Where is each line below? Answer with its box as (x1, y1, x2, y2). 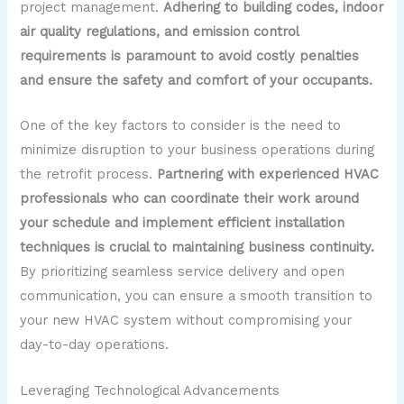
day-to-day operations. (20, 336, 170, 353)
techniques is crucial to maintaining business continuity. (20, 239, 375, 256)
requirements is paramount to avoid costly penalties (20, 47, 360, 64)
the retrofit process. (20, 166, 158, 183)
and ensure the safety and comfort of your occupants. (20, 71, 373, 88)
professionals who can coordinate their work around (20, 190, 360, 207)
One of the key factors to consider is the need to (20, 117, 342, 134)
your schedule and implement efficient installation (20, 215, 345, 232)
